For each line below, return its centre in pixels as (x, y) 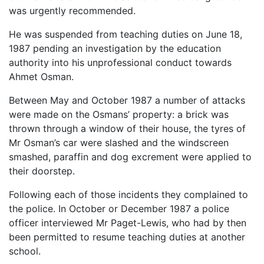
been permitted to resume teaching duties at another (127, 237)
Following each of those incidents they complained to (128, 194)
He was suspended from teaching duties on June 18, (126, 34)
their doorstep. (42, 171)
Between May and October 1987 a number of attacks (127, 100)
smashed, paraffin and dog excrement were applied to (130, 156)
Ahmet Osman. (41, 76)
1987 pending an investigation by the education (115, 48)
